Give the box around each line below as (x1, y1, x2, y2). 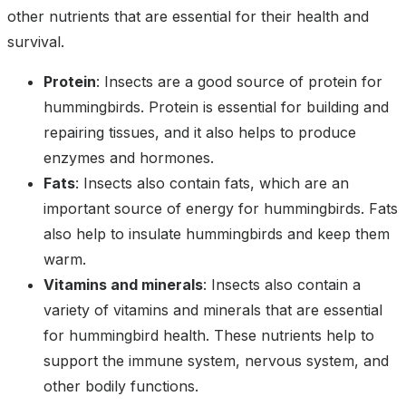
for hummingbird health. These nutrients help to (43, 326, 374, 345)
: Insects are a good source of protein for (96, 72, 382, 92)
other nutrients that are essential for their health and (7, 7, 369, 26)
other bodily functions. (43, 377, 198, 396)
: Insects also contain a (203, 275, 361, 295)
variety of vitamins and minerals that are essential (43, 301, 382, 320)
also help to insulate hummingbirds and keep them (43, 225, 390, 244)
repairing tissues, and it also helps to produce (43, 123, 356, 142)
